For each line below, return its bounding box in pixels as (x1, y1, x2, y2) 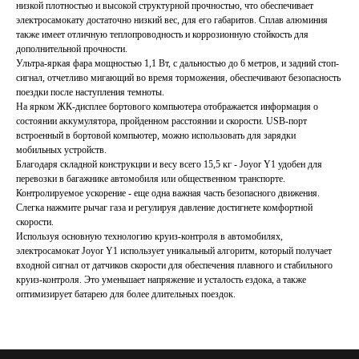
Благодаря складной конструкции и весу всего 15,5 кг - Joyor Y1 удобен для (16, 159, 322, 171)
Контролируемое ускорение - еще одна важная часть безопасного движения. (16, 188, 320, 200)
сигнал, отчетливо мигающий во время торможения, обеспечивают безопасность (16, 72, 341, 84)
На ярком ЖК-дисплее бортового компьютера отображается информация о (16, 101, 318, 113)
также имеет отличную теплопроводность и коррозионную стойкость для (16, 29, 309, 41)
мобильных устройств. (16, 144, 107, 156)
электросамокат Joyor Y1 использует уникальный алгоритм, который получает (16, 245, 332, 257)
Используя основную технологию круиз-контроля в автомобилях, (16, 231, 283, 243)
